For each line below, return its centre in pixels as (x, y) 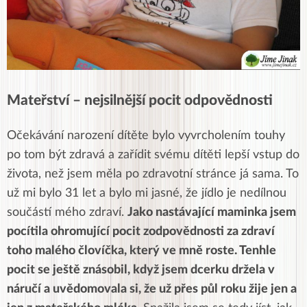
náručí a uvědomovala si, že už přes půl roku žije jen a (152, 289)
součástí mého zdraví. (67, 212)
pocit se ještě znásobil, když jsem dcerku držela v (141, 270)
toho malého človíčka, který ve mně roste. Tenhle (142, 251)
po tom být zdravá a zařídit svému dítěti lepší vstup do (153, 155)
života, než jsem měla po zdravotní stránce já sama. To (153, 174)
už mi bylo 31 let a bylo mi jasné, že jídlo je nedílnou (147, 193)
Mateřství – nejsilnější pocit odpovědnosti (140, 100)
